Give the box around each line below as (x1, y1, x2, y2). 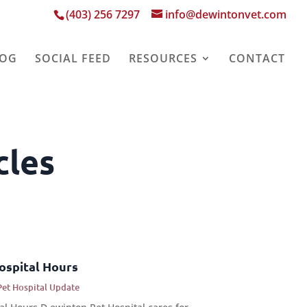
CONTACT (229, 51, 285, 66)
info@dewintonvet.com (165, 7, 286, 22)
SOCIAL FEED (35, 51, 111, 66)
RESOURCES (129, 51, 197, 66)
